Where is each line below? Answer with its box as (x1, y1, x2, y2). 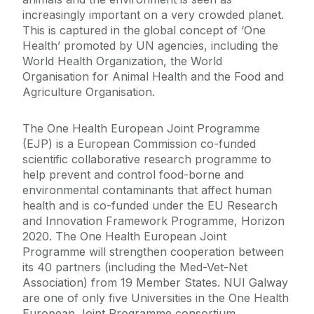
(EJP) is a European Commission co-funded (22, 137, 256, 151)
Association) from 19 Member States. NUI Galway (22, 275, 288, 290)
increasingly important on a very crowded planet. (22, 8, 284, 22)
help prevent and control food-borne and (22, 168, 244, 182)
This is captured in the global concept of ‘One (22, 23, 266, 38)
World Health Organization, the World (22, 54, 222, 69)
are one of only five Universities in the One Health (22, 291, 289, 306)
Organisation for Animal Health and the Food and (22, 69, 284, 84)
